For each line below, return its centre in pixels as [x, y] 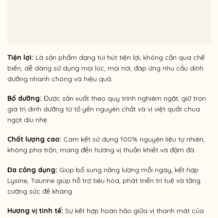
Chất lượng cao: [34, 139]
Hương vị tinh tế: [35, 210]
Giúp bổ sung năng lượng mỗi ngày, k [118, 170]
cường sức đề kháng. [41, 191]
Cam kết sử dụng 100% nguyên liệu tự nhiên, [133, 139]
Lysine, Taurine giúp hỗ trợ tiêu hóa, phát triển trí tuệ [91, 180]
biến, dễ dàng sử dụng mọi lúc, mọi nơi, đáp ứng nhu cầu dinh [105, 68]
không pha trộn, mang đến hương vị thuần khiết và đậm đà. [101, 150]
